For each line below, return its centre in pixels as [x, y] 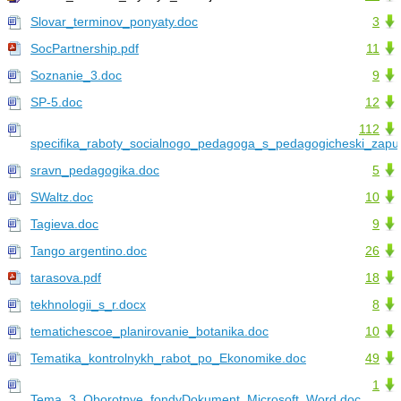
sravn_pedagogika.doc [95, 171]
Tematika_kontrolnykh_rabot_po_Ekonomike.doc [168, 358]
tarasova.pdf [66, 278]
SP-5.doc [56, 102]
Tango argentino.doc [89, 251]
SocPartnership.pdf [85, 49]
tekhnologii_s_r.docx [88, 305]
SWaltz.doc [62, 197]
